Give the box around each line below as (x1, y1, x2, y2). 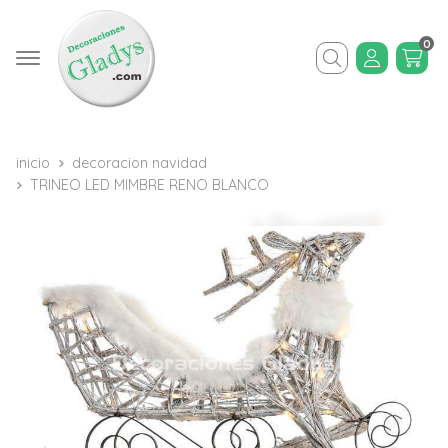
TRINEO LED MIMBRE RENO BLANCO (30, 176, 269, 194)
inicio (16, 154, 50, 172)
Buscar (315, 62, 367, 83)
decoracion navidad (72, 154, 207, 172)
